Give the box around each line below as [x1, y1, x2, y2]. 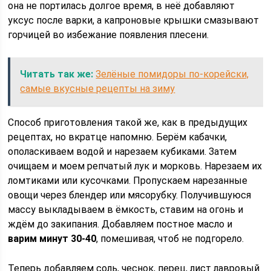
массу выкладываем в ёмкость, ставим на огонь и [8, 204, 244, 215]
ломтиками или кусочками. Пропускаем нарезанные [8, 175, 248, 186]
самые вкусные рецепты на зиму [20, 83, 175, 94]
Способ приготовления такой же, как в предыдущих [8, 117, 248, 128]
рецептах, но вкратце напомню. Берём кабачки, [8, 131, 227, 143]
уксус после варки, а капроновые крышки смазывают [8, 15, 260, 26]
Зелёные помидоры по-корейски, [96, 68, 249, 80]
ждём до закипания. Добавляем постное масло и [8, 218, 233, 230]
